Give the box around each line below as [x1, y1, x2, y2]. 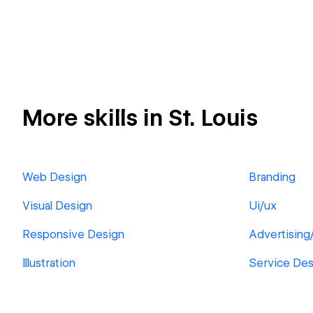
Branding [249, 170, 296, 184]
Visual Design [22, 199, 92, 212]
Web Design [22, 170, 87, 184]
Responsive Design [22, 228, 124, 241]
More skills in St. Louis [22, 104, 258, 131]
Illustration [22, 256, 75, 270]
